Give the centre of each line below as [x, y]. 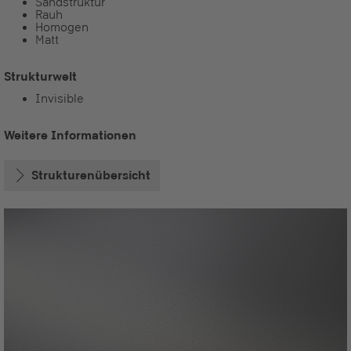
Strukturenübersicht [91, 175]
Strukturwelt [40, 76]
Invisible [60, 98]
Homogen [62, 27]
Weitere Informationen [70, 135]
